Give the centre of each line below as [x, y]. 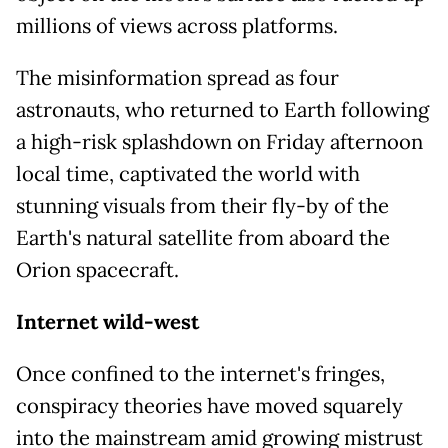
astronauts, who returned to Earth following [222, 109]
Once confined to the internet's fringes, [200, 373]
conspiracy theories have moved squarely [209, 405]
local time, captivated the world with [188, 173]
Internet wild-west [107, 321]
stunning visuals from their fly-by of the [202, 205]
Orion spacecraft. [97, 269]
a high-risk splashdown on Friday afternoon [219, 141]
